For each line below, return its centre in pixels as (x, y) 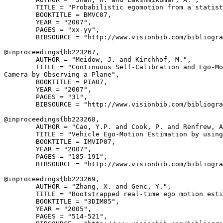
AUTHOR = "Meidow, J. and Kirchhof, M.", (98, 59)
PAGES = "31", (46, 97)
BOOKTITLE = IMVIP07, (60, 142)
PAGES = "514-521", (56, 216)
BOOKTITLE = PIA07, (56, 82)
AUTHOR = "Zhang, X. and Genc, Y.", (88, 186)
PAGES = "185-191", (56, 157)
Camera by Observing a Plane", (62, 74)
